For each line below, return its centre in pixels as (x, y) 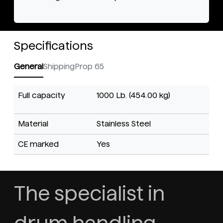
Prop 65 (89, 67)
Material (33, 124)
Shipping (59, 67)
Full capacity (42, 96)
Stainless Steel (124, 124)
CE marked (38, 144)
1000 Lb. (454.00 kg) (133, 96)
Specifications (54, 46)
